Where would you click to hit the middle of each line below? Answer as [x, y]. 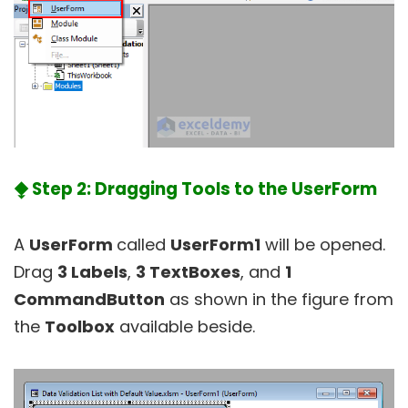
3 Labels [92, 272]
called [143, 245]
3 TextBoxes [188, 272]
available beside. [185, 327]
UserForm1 [215, 245]
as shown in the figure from [279, 300]
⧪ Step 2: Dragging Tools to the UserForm [195, 189]
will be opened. [323, 245]
